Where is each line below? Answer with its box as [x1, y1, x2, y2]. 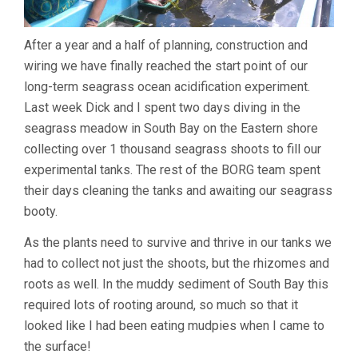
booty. [24, 203, 58, 219]
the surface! [24, 338, 91, 354]
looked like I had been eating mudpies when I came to [24, 317, 324, 333]
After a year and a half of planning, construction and [24, 37, 308, 53]
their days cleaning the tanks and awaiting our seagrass [24, 182, 332, 198]
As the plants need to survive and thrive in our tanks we [24, 234, 332, 250]
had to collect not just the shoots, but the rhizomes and [24, 255, 329, 271]
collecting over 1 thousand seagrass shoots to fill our [24, 141, 321, 157]
